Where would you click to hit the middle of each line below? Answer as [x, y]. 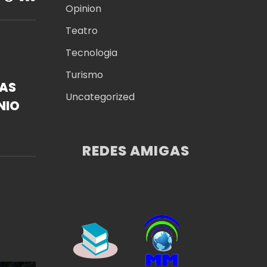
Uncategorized [100, 97]
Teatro [81, 31]
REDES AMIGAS [136, 150]
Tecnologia [91, 53]
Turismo [84, 75]
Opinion [83, 9]
